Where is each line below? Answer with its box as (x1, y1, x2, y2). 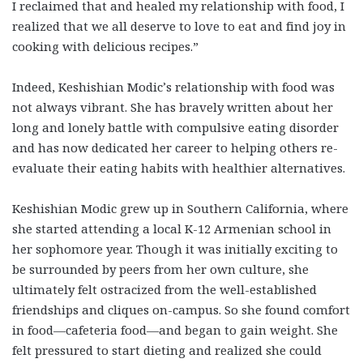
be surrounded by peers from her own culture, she (12, 260, 309, 277)
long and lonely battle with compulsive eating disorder (12, 118, 339, 135)
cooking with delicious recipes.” (12, 37, 199, 54)
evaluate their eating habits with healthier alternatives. (12, 159, 345, 176)
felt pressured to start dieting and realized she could (12, 341, 322, 358)
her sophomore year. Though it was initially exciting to (12, 240, 338, 257)
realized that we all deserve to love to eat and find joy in (12, 17, 346, 34)
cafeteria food (66, 321, 147, 338)
